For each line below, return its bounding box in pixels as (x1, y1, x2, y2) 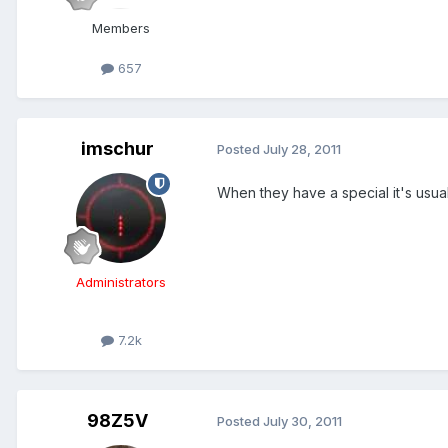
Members (92, 20, 150, 37)
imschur (80, 137, 154, 159)
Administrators (76, 273, 166, 290)
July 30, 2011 (263, 413, 342, 430)
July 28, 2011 (263, 141, 341, 158)
